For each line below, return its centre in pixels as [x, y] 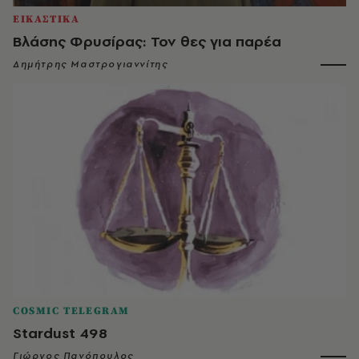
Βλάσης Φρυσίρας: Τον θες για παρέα [147, 41]
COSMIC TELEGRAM [71, 311]
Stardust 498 [60, 333]
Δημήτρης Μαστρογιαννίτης [91, 64]
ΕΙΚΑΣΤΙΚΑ [46, 19]
